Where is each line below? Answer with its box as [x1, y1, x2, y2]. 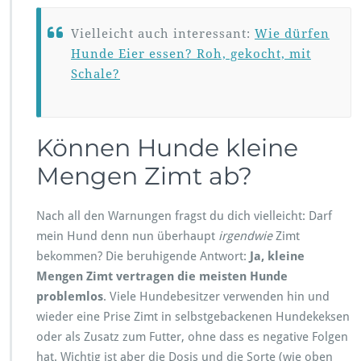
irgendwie [218, 228, 272, 243]
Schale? [71, 66, 120, 81]
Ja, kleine [250, 248, 305, 263]
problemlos [36, 288, 103, 304]
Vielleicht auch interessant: [71, 26, 255, 41]
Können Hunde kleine [36, 132, 298, 163]
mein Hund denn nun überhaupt [36, 228, 218, 243]
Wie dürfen [255, 26, 330, 41]
